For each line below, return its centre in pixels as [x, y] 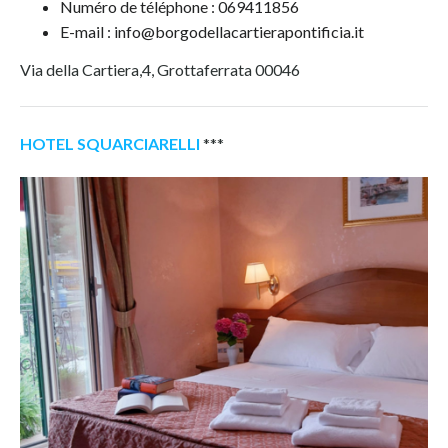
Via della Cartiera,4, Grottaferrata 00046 [160, 70]
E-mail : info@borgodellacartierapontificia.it [212, 32]
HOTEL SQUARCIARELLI [110, 144]
